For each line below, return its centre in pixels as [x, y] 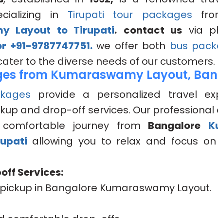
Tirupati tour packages [130, 15]
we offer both [131, 46]
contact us [153, 30]
